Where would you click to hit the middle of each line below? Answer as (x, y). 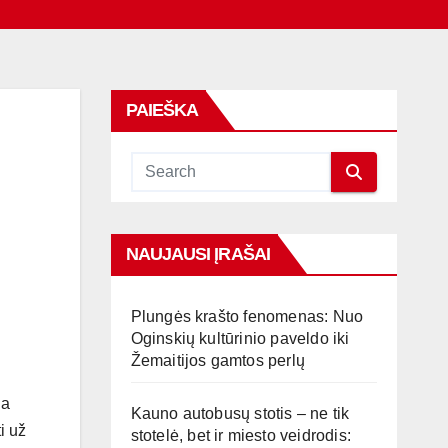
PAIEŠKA (162, 110)
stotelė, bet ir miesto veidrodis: (241, 435)
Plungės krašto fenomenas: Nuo (247, 316)
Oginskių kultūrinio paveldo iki (240, 338)
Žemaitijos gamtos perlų (218, 360)
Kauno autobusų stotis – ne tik (240, 413)
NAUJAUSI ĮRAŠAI (197, 254)
